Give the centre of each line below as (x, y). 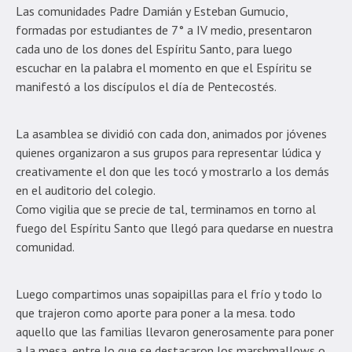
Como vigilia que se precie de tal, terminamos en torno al (166, 209)
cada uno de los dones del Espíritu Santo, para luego (154, 48)
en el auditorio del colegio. (86, 190)
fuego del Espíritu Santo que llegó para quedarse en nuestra (174, 227)
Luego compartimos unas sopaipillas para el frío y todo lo (169, 293)
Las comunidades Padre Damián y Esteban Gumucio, (152, 11)
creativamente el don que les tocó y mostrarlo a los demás (172, 171)
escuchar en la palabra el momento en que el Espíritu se (164, 67)
